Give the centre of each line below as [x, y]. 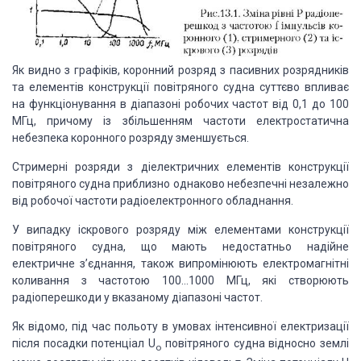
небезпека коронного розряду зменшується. [131, 138]
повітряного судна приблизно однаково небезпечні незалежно [180, 184]
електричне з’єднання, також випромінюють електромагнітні [180, 264]
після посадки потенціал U [84, 344]
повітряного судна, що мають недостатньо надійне [180, 247]
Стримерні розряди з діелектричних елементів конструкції [180, 167]
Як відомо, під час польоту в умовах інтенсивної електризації [180, 327]
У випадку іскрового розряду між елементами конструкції [180, 230]
